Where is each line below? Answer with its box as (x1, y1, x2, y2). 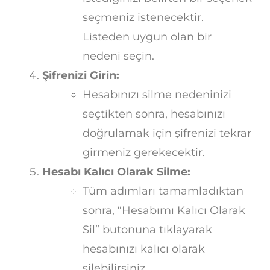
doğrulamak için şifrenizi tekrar (83, 127, 251, 140)
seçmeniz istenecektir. (83, 11, 204, 25)
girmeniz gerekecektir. (83, 146, 205, 160)
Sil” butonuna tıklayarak (83, 223, 212, 237)
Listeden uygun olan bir (83, 30, 212, 44)
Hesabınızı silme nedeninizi (83, 88, 231, 102)
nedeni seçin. (83, 49, 154, 63)
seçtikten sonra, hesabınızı (83, 107, 225, 121)
